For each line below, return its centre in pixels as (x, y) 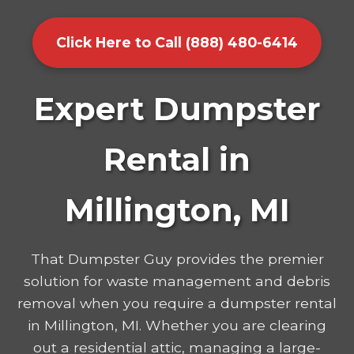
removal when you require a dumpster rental (177, 303)
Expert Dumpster (177, 108)
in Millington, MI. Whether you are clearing (177, 325)
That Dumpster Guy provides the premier (177, 258)
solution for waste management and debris (177, 281)
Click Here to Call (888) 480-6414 (177, 42)
